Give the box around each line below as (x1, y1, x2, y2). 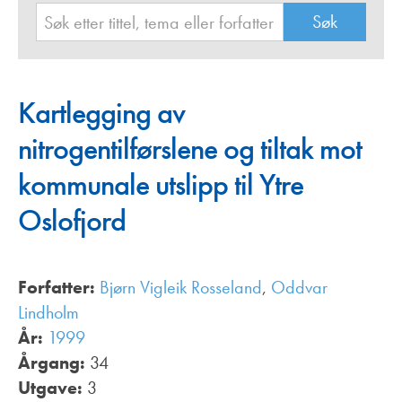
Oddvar (271, 275, 328, 300)
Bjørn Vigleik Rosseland (100, 275, 262, 300)
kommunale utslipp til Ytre (18, 165, 303, 205)
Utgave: (18, 376, 83, 400)
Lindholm (18, 301, 79, 325)
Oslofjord (18, 201, 126, 240)
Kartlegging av (18, 93, 185, 133)
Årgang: (18, 351, 85, 375)
